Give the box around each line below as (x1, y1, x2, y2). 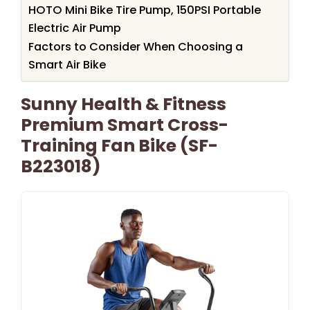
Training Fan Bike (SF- (21, 133, 218, 158)
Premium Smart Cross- (21, 112, 228, 137)
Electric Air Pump (28, 19, 121, 36)
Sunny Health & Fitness (21, 91, 226, 116)
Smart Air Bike (28, 56, 106, 73)
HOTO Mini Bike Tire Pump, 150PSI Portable (28, 1, 261, 18)
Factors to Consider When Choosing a (28, 38, 243, 55)
